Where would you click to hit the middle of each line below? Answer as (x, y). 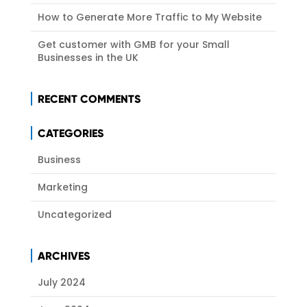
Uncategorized (74, 215)
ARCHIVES (63, 256)
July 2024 (61, 283)
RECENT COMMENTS (89, 99)
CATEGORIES (70, 134)
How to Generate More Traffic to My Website (149, 17)
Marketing (62, 187)
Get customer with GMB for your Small (133, 45)
